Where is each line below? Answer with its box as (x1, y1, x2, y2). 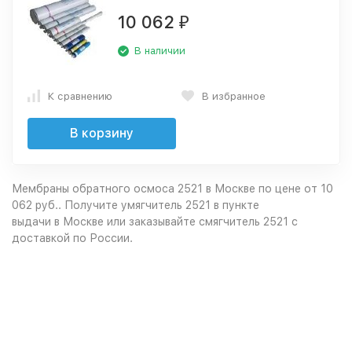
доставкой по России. (12, 232, 133, 244)
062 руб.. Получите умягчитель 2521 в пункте (12, 199, 259, 211)
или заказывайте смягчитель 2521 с (104, 215, 298, 228)
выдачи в (12, 215, 63, 228)
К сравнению (48, 90, 112, 102)
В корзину (70, 126, 134, 141)
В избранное (202, 90, 266, 102)
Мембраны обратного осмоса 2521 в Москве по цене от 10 (12, 182, 333, 195)
